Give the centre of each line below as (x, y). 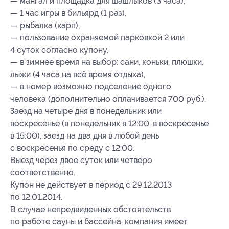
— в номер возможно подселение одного (91, 86)
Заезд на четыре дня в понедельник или (86, 111)
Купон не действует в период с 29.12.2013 (91, 185)
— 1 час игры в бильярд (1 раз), (68, 13)
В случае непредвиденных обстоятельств (90, 209)
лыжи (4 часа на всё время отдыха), (78, 74)
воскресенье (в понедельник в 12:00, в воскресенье (109, 123)
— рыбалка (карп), (45, 25)
